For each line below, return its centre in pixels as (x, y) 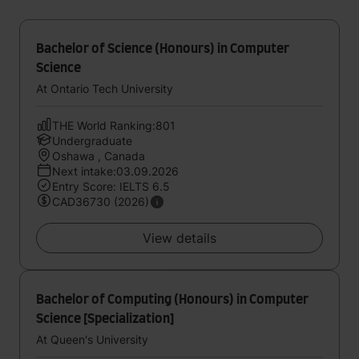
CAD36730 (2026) (101, 202)
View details (179, 238)
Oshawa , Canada (99, 156)
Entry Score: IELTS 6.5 (111, 186)
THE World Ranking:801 (114, 125)
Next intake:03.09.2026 (115, 171)
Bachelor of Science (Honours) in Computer (163, 49)
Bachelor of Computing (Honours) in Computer (172, 300)
